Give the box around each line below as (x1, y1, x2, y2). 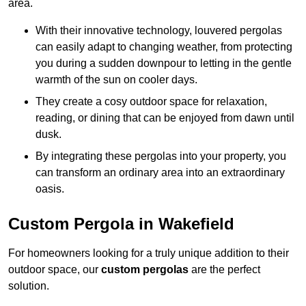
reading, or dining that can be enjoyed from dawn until (36, 112, 294, 124)
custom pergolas (101, 264, 189, 276)
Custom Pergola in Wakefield (8, 214, 234, 234)
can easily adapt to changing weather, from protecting (36, 41, 292, 53)
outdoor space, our (8, 264, 101, 276)
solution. (8, 280, 49, 292)
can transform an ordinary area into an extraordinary (36, 167, 285, 179)
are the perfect (189, 264, 260, 276)
